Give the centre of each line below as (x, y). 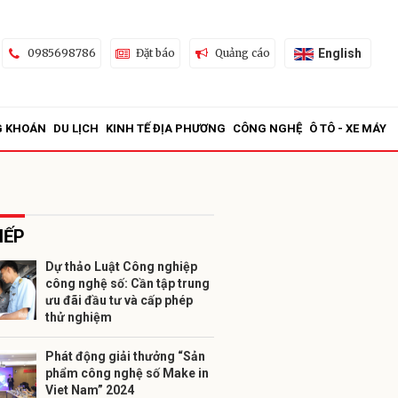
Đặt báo (155, 53)
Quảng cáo (242, 53)
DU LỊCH (76, 128)
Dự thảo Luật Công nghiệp (121, 267)
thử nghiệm (79, 317)
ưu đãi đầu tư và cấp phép (119, 300)
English (339, 53)
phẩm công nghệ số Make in (127, 373)
